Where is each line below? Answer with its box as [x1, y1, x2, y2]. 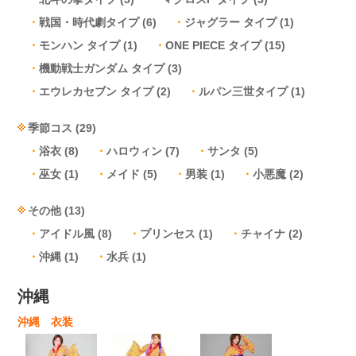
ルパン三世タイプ [199, 85, 288, 98]
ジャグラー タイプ [184, 16, 277, 29]
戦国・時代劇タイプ [39, 16, 140, 29]
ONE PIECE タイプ [165, 39, 262, 52]
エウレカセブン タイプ [39, 85, 154, 98]
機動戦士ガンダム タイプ [39, 62, 165, 75]
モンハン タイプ [39, 39, 121, 52]
